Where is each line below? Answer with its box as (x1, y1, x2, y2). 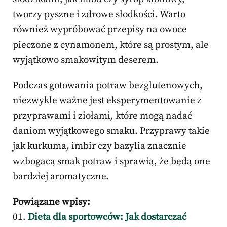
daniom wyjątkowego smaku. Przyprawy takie (13, 125, 210, 137)
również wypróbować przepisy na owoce (13, 24, 187, 36)
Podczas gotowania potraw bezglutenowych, (13, 80, 203, 92)
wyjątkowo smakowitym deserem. (13, 54, 159, 66)
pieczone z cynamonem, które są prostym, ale (13, 39, 209, 51)
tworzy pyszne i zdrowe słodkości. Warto (13, 9, 185, 21)
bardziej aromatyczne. (13, 171, 109, 183)
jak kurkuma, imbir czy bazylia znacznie (13, 140, 186, 153)
